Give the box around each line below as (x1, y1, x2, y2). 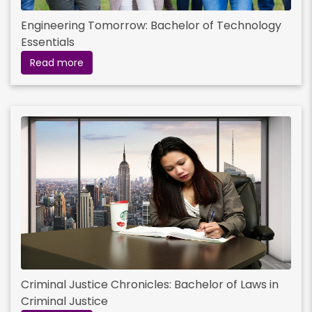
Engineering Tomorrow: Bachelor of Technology (21, 17, 281, 33)
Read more (30, 55, 84, 70)
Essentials (21, 33, 75, 50)
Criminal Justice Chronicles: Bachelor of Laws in (21, 276, 279, 292)
